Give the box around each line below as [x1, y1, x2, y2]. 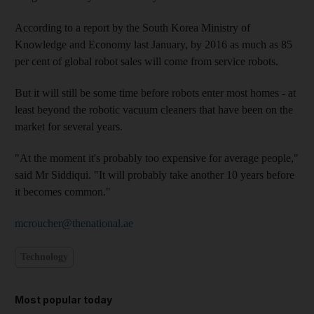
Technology [20, 252, 68, 262]
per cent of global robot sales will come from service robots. [15, 55, 278, 67]
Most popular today [15, 293, 112, 306]
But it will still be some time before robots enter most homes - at [15, 86, 296, 99]
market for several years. [15, 120, 123, 132]
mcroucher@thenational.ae [15, 217, 133, 229]
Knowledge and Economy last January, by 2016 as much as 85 [15, 38, 292, 50]
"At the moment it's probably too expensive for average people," [15, 151, 299, 164]
